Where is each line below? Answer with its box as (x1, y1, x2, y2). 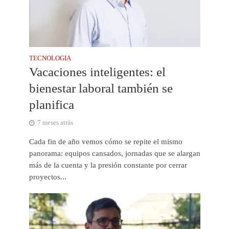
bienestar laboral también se (29, 81, 173, 95)
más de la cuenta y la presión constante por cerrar (29, 161, 187, 169)
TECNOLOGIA (29, 54, 71, 62)
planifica (29, 97, 74, 111)
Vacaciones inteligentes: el (29, 64, 166, 79)
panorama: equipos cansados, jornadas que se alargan (29, 149, 200, 157)
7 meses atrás (37, 119, 73, 126)
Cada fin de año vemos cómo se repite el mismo (29, 137, 182, 146)
